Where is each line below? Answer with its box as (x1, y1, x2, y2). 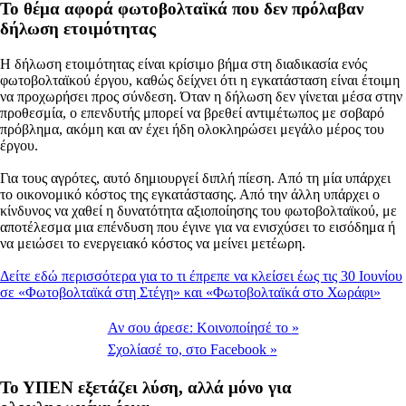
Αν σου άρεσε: (107, 320, 193, 336)
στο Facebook (185, 342, 270, 358)
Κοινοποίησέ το (192, 320, 292, 336)
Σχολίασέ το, (107, 342, 186, 358)
